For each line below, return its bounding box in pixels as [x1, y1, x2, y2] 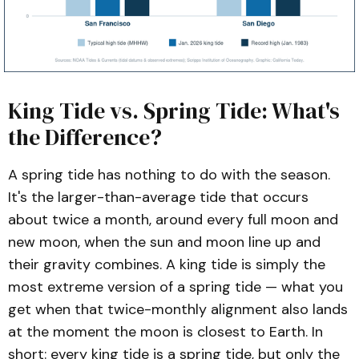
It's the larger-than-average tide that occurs [8, 188, 309, 207]
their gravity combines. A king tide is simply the [8, 255, 325, 274]
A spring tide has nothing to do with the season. [8, 165, 330, 184]
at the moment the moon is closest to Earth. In [8, 322, 323, 341]
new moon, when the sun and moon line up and [8, 232, 321, 252]
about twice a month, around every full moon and [8, 210, 338, 229]
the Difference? [8, 122, 162, 152]
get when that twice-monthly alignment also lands [8, 300, 348, 319]
